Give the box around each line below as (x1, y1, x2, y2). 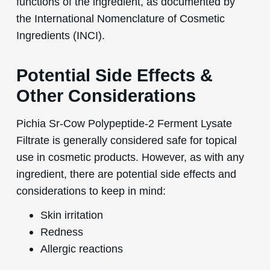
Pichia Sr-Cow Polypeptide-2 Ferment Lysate (16, 116, 232, 130)
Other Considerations (16, 86, 196, 105)
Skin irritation (40, 208, 103, 221)
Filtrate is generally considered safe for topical (16, 133, 237, 146)
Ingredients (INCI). (16, 28, 105, 42)
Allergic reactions (40, 242, 123, 255)
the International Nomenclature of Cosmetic (16, 11, 225, 25)
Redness (40, 225, 83, 238)
